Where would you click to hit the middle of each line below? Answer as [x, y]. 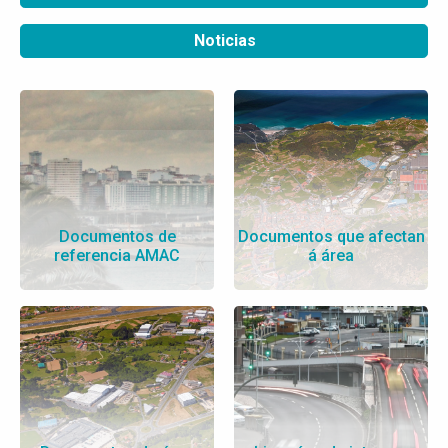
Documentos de [117, 237]
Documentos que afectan [331, 237]
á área [331, 256]
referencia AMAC [117, 256]
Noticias [224, 41]
